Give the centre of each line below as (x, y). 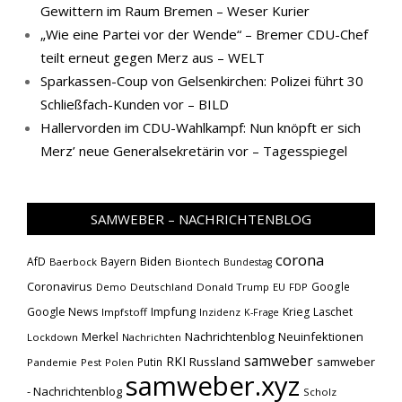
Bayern (118, 261)
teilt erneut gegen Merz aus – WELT (153, 57)
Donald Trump (233, 287)
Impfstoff (124, 312)
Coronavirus (60, 286)
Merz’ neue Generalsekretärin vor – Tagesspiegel (194, 151)
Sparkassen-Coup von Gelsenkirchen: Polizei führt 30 (202, 81)
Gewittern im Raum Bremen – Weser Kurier (175, 11)
